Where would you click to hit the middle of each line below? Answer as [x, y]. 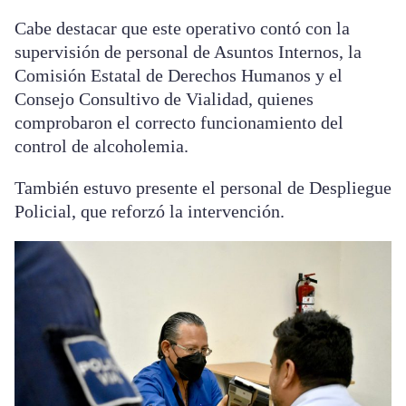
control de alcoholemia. [101, 146]
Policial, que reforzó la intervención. [150, 212]
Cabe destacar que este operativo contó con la [182, 29]
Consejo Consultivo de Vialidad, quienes [164, 99]
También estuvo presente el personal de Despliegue [203, 188]
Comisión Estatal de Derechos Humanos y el [179, 76]
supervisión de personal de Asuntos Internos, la [188, 52]
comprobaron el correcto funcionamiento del [179, 123]
